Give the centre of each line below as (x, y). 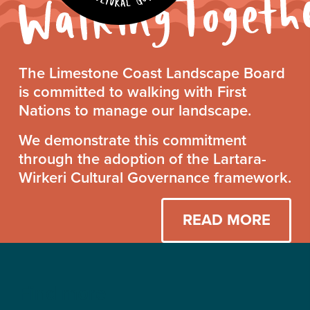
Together (193, 86)
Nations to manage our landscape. (135, 110)
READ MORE (226, 220)
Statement (199, 109)
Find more (62, 293)
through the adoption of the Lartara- (142, 158)
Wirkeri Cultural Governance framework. (155, 177)
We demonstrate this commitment (132, 140)
